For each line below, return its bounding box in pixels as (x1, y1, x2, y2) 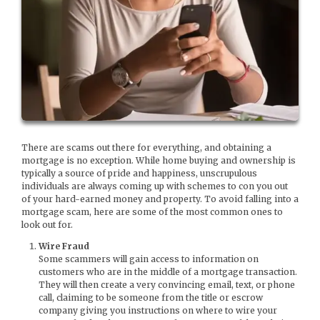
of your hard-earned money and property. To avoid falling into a (21, 194, 299, 205)
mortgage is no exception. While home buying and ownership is (21, 155, 296, 166)
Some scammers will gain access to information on (39, 254, 259, 265)
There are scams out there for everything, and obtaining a (21, 142, 271, 154)
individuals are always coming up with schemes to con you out (21, 181, 288, 192)
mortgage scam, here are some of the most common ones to (21, 206, 283, 218)
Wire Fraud (39, 241, 89, 252)
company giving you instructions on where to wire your (39, 305, 277, 316)
